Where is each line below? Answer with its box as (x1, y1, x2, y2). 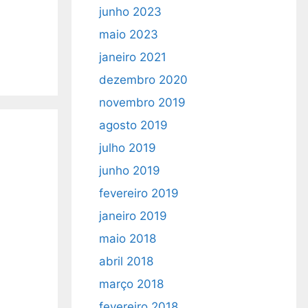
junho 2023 (98, 5, 162, 19)
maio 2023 (98, 27, 158, 41)
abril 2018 (98, 254, 153, 268)
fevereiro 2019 (98, 186, 179, 200)
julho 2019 (98, 141, 156, 155)
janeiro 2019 (98, 209, 167, 223)
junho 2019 (98, 164, 160, 177)
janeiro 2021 (98, 50, 166, 64)
